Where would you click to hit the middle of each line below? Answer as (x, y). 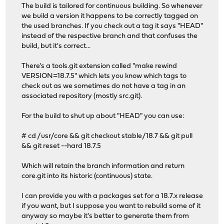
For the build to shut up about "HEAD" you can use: (103, 116)
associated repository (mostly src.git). (82, 96)
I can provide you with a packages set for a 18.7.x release (112, 196)
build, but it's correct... (56, 46)
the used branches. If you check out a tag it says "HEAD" (112, 26)
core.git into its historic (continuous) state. (87, 176)
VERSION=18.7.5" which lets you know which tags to (104, 76)
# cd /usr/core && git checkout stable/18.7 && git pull (107, 136)
